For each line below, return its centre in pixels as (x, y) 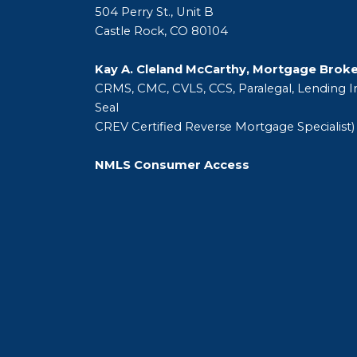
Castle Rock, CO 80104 (161, 31)
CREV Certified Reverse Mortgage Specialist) (225, 127)
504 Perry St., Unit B (154, 12)
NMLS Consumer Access (172, 165)
